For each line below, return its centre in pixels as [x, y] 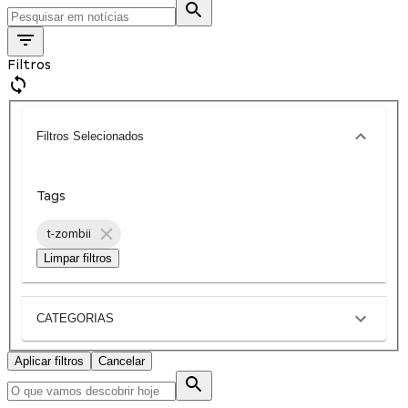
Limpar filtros [78, 258]
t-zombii [69, 234]
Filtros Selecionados [90, 137]
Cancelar [122, 361]
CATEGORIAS [75, 319]
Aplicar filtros [49, 361]
